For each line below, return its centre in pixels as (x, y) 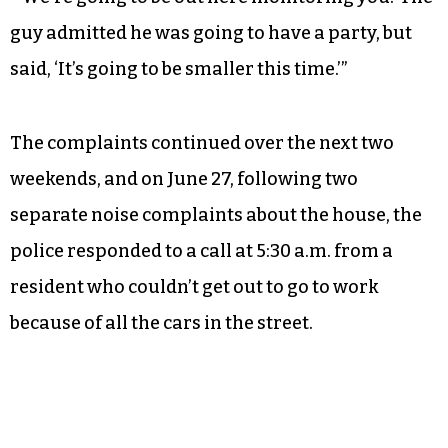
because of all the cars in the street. (161, 322)
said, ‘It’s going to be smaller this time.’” (179, 68)
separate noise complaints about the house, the (216, 214)
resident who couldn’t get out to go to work (194, 286)
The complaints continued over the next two (202, 142)
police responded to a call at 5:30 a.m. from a (201, 250)
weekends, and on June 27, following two (184, 178)
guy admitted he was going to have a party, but (211, 32)
